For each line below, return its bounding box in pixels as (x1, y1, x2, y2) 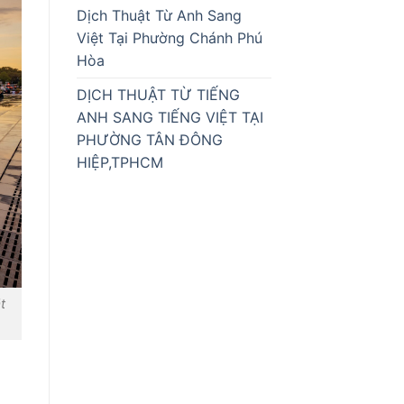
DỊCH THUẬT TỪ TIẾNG (76, 86, 240, 105)
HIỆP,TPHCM (76, 153, 163, 172)
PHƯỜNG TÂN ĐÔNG (76, 131, 223, 150)
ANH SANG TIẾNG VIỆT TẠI (76, 108, 263, 127)
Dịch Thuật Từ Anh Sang (76, 6, 242, 25)
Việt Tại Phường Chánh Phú (76, 29, 262, 48)
